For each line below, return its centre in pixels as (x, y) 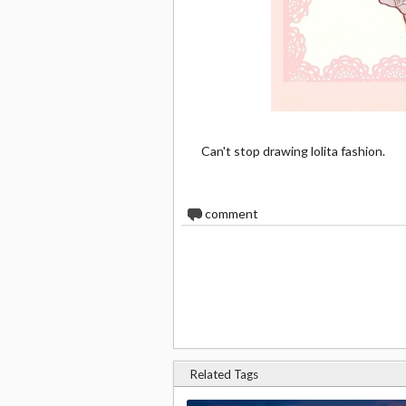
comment (230, 213)
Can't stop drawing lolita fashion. (293, 151)
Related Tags (224, 374)
